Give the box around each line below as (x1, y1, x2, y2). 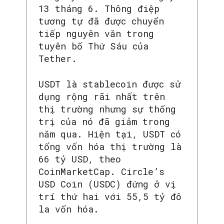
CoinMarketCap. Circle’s (38, 165, 164, 178)
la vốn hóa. (38, 203, 99, 215)
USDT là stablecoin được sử (38, 78, 180, 90)
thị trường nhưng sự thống (38, 103, 176, 115)
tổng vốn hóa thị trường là (38, 140, 181, 153)
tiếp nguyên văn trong (38, 27, 154, 40)
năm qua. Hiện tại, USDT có (38, 128, 181, 140)
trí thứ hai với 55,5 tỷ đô (38, 190, 181, 203)
